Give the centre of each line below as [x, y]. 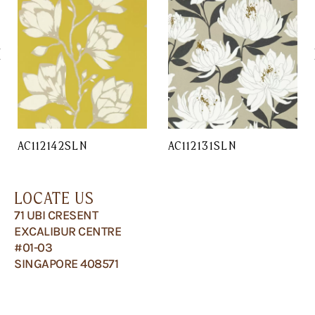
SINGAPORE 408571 [66, 263]
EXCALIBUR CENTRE [67, 231]
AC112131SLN [202, 145]
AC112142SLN [52, 145]
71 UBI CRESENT [56, 215]
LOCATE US [54, 198]
